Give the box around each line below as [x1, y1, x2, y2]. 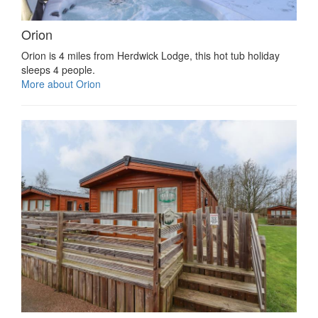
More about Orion [21, 76, 101, 91]
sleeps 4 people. [21, 62, 95, 77]
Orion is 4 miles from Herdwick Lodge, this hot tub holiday [21, 48, 280, 62]
